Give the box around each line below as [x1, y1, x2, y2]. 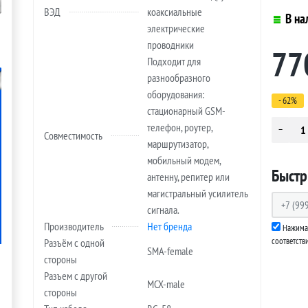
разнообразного [147, 71, 211, 85]
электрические [147, 21, 206, 36]
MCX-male [147, 277, 186, 291]
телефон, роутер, [147, 120, 213, 135]
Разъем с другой [44, 269, 108, 283]
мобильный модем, [147, 153, 221, 168]
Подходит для [147, 54, 201, 69]
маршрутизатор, [147, 137, 209, 151]
